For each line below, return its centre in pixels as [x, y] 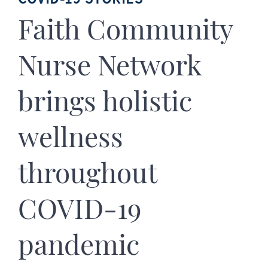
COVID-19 [80, 211]
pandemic [79, 246]
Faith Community [125, 31]
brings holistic [105, 103]
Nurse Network [109, 67]
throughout [87, 175]
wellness [71, 139]
